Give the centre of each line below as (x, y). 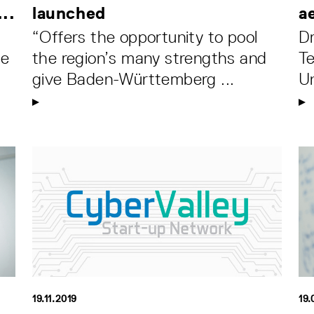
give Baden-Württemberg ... (134, 79)
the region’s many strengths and (150, 58)
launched (69, 13)
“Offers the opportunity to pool (145, 37)
